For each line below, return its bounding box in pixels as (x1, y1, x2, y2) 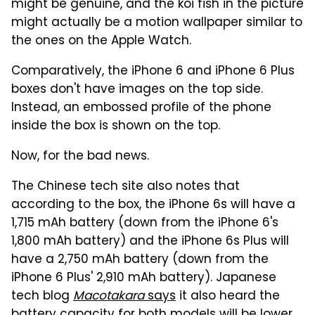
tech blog (11, 286, 73, 307)
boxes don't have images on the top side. (11, 79, 263, 100)
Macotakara (73, 286, 144, 307)
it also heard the (176, 286, 280, 307)
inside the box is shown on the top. (11, 116, 220, 136)
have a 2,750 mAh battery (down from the (11, 250, 269, 270)
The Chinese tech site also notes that (11, 176, 240, 197)
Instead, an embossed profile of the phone (11, 98, 271, 118)
